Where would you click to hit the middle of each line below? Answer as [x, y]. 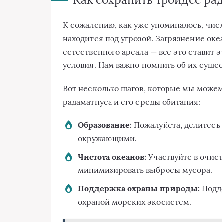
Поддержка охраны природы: [139, 189]
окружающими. [107, 139]
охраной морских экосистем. [135, 202]
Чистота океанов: [112, 157]
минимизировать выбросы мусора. [145, 170]
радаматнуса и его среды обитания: [132, 102]
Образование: [105, 125]
